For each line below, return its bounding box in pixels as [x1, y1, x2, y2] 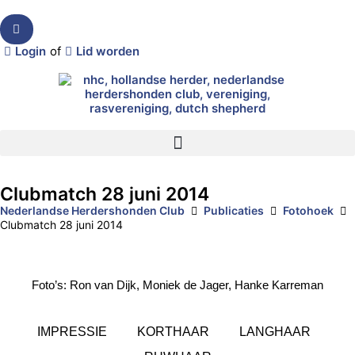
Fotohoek [283, 204, 334, 217]
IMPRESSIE [36, 325, 107, 338]
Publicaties [204, 204, 264, 217]
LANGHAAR [239, 325, 311, 338]
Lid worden [76, 44, 139, 59]
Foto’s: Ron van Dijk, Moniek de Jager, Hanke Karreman [32, 278, 323, 292]
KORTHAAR [136, 325, 209, 338]
